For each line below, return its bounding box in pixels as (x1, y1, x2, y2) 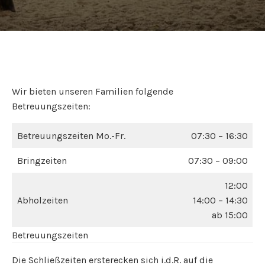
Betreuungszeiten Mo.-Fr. (17, 130, 125, 141)
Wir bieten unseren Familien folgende (12, 86, 173, 97)
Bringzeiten (17, 155, 67, 166)
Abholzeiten (17, 195, 68, 206)
